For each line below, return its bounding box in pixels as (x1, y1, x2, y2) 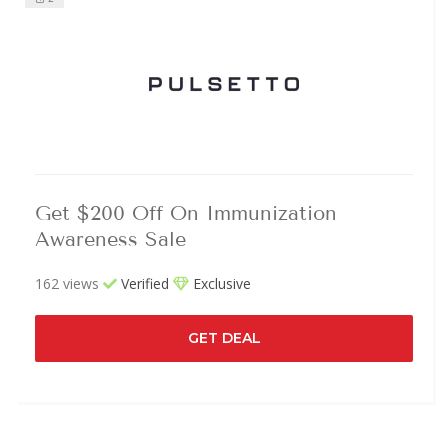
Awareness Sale (35, 226, 186, 251)
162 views (35, 273, 99, 293)
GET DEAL (187, 328, 261, 347)
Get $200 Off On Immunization (35, 200, 337, 225)
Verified (117, 273, 169, 293)
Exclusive (189, 273, 251, 293)
